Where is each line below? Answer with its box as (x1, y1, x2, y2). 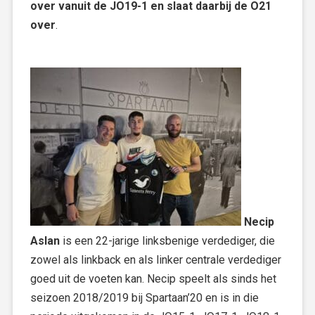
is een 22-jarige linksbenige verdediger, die (60, 234, 275, 247)
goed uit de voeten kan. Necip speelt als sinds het (30, 272, 276, 285)
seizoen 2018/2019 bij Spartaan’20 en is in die (30, 291, 259, 304)
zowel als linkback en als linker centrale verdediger (30, 253, 281, 266)
